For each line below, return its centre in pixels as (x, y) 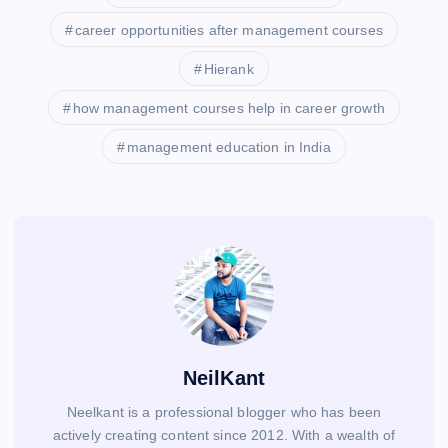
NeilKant (224, 378)
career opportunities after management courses (228, 30)
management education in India (228, 147)
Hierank (228, 69)
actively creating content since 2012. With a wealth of (224, 435)
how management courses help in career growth (228, 108)
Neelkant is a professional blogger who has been (224, 412)
